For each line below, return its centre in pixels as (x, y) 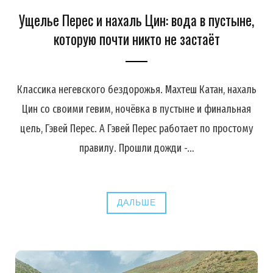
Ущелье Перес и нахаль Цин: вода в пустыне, (136, 20)
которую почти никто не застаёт (136, 39)
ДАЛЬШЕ (136, 202)
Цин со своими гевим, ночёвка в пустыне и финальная (136, 109)
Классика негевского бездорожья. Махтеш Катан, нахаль (136, 89)
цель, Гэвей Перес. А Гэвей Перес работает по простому (136, 128)
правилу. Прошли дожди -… (136, 148)
